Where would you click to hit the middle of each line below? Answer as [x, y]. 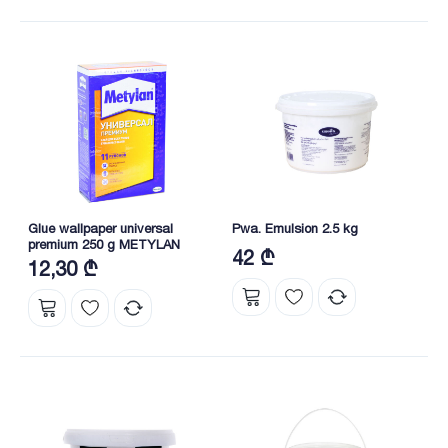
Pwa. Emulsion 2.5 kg [295, 228]
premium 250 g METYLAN [104, 244]
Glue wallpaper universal [100, 228]
